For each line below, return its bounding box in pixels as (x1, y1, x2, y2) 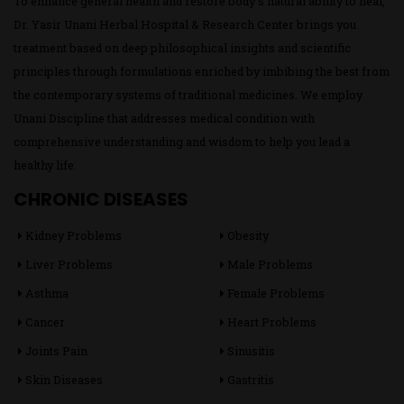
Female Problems (225, 286, 325, 300)
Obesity (225, 228, 269, 243)
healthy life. (14, 158, 77, 172)
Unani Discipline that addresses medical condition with (14, 111, 315, 125)
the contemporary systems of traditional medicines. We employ (14, 87, 363, 102)
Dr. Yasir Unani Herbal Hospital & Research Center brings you (14, 17, 356, 32)
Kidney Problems (23, 228, 122, 243)
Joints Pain (23, 344, 87, 358)
